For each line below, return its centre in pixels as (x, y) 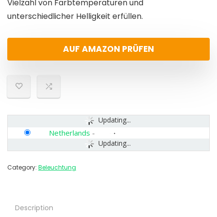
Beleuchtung (57, 168)
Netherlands (70, 133)
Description (34, 208)
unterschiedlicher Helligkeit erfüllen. (75, 16)
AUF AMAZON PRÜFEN (108, 49)
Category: (23, 168)
